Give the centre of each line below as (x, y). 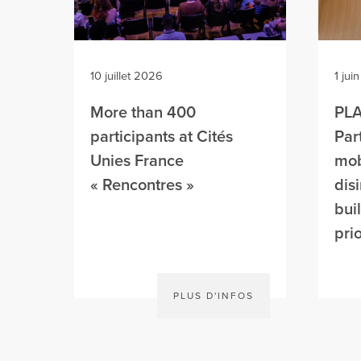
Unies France (137, 161)
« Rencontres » (142, 185)
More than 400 (143, 113)
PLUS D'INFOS (214, 296)
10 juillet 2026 (127, 76)
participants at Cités (162, 137)
